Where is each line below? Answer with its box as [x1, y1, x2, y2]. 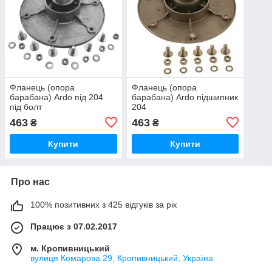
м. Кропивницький [30, 243, 110, 253]
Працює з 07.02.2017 [30, 221, 117, 231]
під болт [10, 101, 42, 112]
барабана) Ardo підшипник [131, 92, 238, 102]
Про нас [11, 176, 50, 187]
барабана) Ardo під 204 [10, 92, 103, 102]
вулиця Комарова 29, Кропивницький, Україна [30, 253, 213, 263]
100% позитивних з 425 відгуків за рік [30, 199, 177, 209]
